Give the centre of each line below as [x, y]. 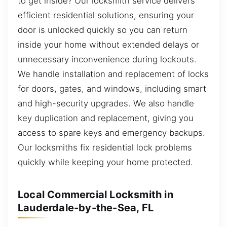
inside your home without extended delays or [108, 45]
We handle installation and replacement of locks [113, 74]
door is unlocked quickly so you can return [103, 30]
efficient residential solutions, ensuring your [106, 15]
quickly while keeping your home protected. [105, 162]
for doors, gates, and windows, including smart [112, 89]
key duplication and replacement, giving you [106, 118]
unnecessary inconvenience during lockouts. [107, 60]
